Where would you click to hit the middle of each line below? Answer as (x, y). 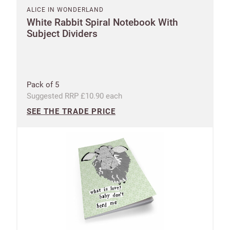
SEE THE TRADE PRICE (71, 111)
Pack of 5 (43, 84)
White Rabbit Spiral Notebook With (102, 22)
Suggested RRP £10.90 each (74, 96)
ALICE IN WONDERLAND (65, 9)
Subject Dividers (62, 33)
